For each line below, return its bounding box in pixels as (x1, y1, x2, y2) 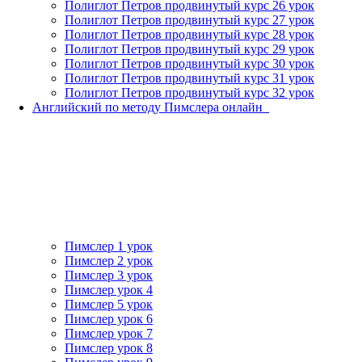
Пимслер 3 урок (65, 267, 153, 282)
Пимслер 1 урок (65, 238, 153, 253)
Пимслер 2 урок (65, 253, 153, 267)
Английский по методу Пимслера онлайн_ (32, 99, 269, 114)
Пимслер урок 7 (65, 326, 153, 340)
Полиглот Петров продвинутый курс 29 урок (65, 41, 314, 56)
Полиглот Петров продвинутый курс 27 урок (65, 12, 314, 27)
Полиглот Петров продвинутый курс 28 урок (65, 27, 314, 41)
